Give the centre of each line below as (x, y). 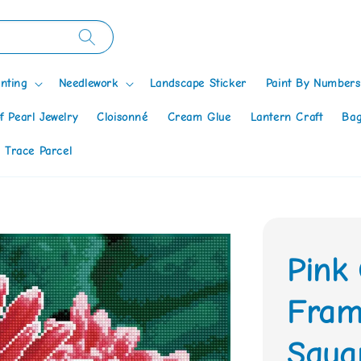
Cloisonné (122, 117)
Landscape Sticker (198, 83)
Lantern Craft (286, 117)
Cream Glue (199, 117)
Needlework (88, 83)
